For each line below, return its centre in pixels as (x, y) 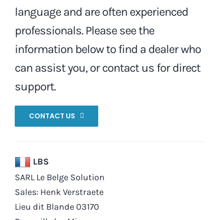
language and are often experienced (101, 12)
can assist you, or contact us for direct (107, 68)
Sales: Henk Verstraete (59, 192)
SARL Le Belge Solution (59, 177)
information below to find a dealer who (108, 49)
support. (36, 86)
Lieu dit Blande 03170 (57, 206)
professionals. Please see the (84, 30)
